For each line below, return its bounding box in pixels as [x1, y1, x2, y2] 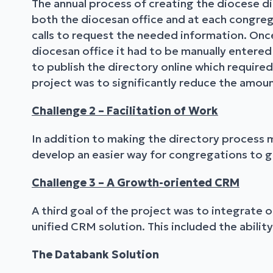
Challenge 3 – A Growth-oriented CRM [32, 175, 239, 190]
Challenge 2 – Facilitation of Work [32, 104, 218, 118]
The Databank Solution [32, 247, 159, 262]
